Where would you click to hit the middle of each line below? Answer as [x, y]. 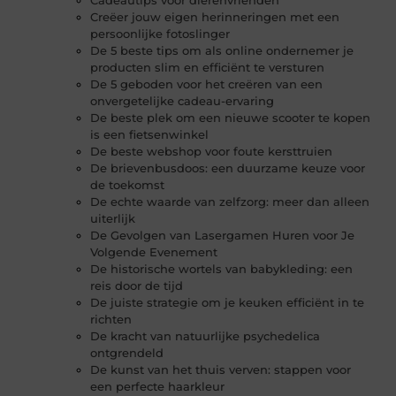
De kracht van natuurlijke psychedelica [206, 336]
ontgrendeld [127, 353]
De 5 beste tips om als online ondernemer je [222, 51]
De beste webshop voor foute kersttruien [212, 152]
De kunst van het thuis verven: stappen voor [221, 370]
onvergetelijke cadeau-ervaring [183, 101]
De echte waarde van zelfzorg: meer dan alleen [230, 202]
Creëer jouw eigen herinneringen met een [215, 17]
